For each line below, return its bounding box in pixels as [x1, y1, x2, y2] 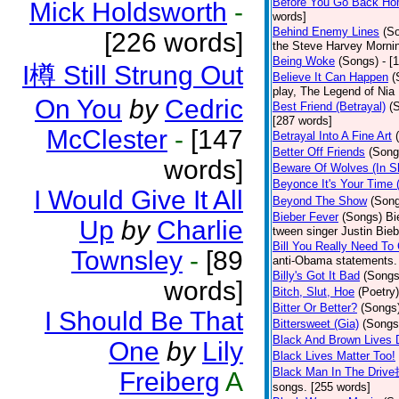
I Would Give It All [34, 185, 243, 215]
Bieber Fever [273, 210, 338, 224]
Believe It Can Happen [273, 70, 388, 84]
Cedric [165, 94, 243, 124]
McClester [46, 125, 167, 154]
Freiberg [119, 367, 220, 396]
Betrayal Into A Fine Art [273, 129, 392, 142]
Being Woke [273, 54, 335, 68]
